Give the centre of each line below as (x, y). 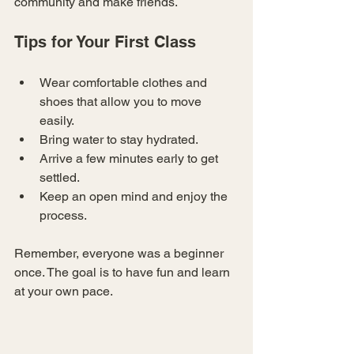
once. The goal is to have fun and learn (124, 272)
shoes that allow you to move (122, 101)
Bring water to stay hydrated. (119, 139)
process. (63, 215)
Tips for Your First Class (105, 41)
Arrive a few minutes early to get (130, 158)
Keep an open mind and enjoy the (135, 196)
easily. (57, 120)
